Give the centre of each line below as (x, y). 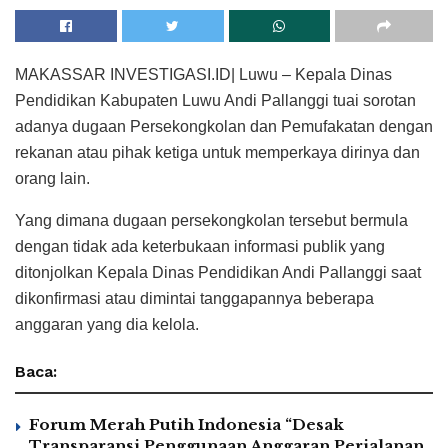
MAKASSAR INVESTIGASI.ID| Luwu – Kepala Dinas (203, 74)
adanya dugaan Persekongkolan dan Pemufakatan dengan (224, 126)
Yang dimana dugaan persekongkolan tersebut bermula (211, 220)
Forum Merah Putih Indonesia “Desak (186, 424)
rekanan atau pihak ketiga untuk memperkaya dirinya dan (217, 152)
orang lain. (52, 178)
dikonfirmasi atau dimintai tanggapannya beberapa (194, 298)
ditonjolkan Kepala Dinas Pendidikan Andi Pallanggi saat (218, 272)
